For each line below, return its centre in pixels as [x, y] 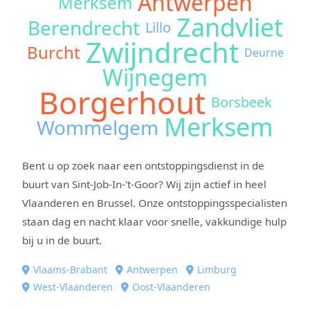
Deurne [264, 52]
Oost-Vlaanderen [171, 286]
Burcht [53, 52]
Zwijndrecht [162, 52]
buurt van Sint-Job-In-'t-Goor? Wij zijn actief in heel [144, 184]
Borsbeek [241, 102]
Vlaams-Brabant [70, 269]
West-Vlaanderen [73, 286]
